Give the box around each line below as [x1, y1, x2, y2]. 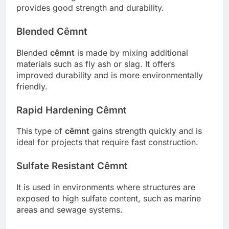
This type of [16, 126, 65, 136]
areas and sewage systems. [16, 204, 123, 215]
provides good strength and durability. [16, 2, 164, 13]
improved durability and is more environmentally [16, 70, 203, 80]
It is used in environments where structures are [16, 182, 195, 193]
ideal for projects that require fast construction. [16, 137, 198, 148]
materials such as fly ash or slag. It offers [16, 58, 175, 69]
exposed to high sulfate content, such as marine [16, 193, 201, 204]
